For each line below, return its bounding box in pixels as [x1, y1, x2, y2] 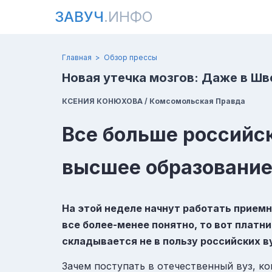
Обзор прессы [104, 53, 157, 62]
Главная [62, 53, 92, 62]
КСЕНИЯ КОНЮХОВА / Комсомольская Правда [62, 97, 245, 106]
